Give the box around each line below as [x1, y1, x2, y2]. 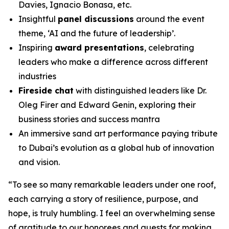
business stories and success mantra [18, 114, 160, 124]
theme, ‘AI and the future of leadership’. [18, 28, 177, 38]
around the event [134, 14, 204, 24]
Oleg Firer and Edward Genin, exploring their [18, 100, 196, 110]
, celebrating [144, 42, 194, 53]
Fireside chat [18, 85, 74, 96]
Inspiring [18, 42, 55, 53]
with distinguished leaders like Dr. [74, 85, 207, 96]
